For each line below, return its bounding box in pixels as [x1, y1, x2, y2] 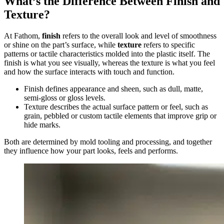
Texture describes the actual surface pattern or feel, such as [24, 102, 208, 111]
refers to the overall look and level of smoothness [60, 31, 216, 40]
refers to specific [141, 40, 195, 49]
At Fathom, [4, 31, 42, 40]
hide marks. [24, 120, 60, 129]
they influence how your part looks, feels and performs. [4, 146, 178, 155]
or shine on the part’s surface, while [4, 40, 117, 49]
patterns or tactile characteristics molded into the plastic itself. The [4, 49, 210, 58]
